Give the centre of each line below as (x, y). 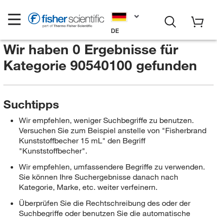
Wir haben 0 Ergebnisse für (91, 49)
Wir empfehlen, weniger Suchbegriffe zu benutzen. (106, 120)
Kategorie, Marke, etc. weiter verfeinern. (88, 187)
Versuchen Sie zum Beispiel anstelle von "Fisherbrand (112, 130)
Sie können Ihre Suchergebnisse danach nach (98, 177)
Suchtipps (31, 104)
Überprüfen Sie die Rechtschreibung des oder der (104, 203)
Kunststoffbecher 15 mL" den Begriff (82, 140)
